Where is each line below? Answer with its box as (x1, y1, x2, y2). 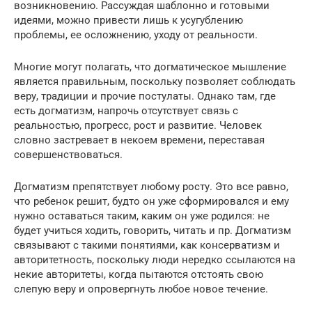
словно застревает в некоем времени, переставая (14, 133, 265, 146)
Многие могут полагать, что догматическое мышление (14, 60, 286, 73)
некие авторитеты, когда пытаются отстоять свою (14, 267, 263, 281)
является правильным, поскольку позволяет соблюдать (14, 75, 295, 88)
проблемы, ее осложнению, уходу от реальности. (14, 28, 258, 41)
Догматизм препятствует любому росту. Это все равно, (14, 180, 288, 193)
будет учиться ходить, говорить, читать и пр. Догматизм (14, 224, 291, 237)
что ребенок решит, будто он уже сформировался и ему (14, 194, 289, 208)
